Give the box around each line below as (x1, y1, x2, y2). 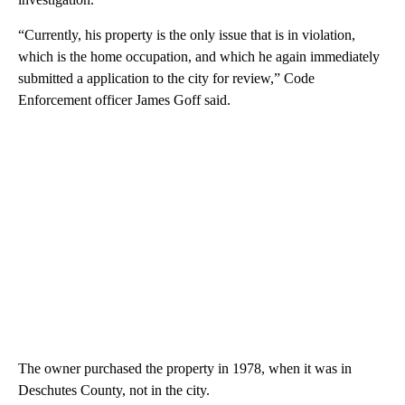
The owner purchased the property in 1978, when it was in (18, 361, 352, 377)
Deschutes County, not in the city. (18, 382, 210, 399)
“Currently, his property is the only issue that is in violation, (18, 27, 355, 43)
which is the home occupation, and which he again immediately (18, 49, 380, 65)
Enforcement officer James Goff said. (18, 92, 231, 108)
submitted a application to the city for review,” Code (18, 71, 315, 87)
